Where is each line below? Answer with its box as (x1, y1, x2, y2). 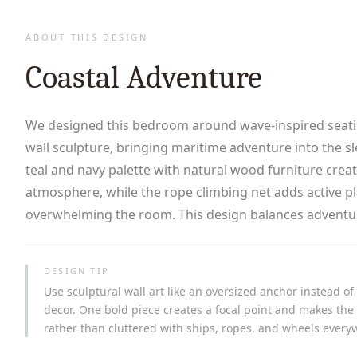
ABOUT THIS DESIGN (25, 31, 148, 43)
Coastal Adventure (25, 59, 262, 96)
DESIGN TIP (44, 265, 109, 277)
